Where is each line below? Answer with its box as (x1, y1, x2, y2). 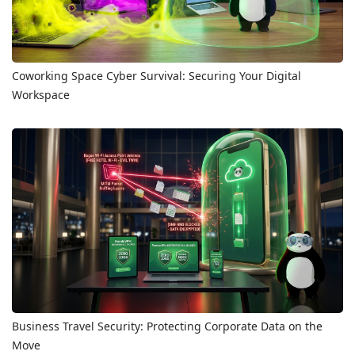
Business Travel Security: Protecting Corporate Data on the (12, 318, 323, 334)
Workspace (12, 86, 70, 102)
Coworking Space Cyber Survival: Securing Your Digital (12, 67, 301, 83)
